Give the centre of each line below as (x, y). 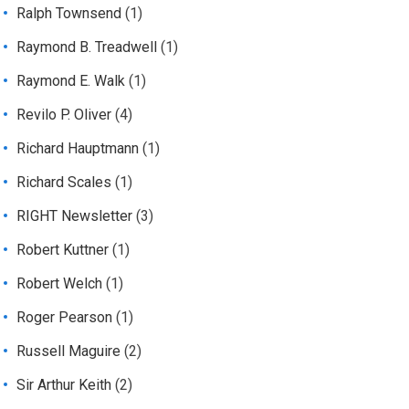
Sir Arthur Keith (64, 385)
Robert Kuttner (63, 250)
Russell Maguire (69, 351)
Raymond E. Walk (71, 81)
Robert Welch (60, 284)
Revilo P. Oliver (64, 115)
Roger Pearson (65, 318)
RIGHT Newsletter (75, 216)
